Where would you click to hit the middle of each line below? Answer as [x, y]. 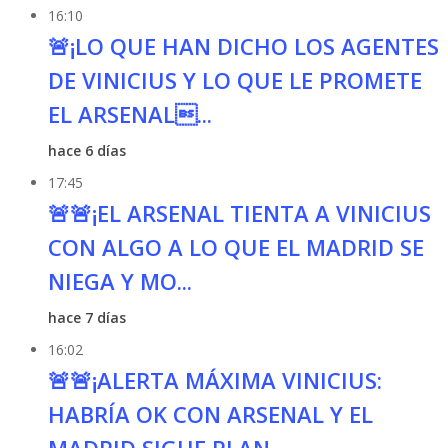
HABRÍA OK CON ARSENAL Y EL [210, 414]
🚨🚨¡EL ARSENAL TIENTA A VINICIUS [239, 213]
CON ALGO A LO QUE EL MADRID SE [235, 247]
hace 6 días [86, 150]
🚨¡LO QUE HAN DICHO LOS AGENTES [243, 46]
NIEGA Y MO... [119, 281]
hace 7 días [86, 317]
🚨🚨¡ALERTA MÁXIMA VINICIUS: [214, 380]
